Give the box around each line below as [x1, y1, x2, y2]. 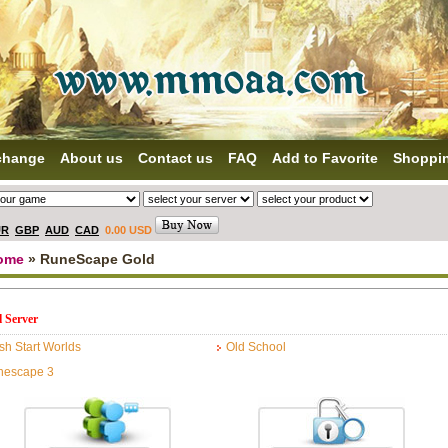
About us [60, 150, 123, 166]
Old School [226, 340, 286, 354]
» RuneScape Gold [24, 251, 155, 267]
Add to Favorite [272, 150, 378, 166]
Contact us [138, 150, 213, 166]
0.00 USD [105, 224, 152, 236]
